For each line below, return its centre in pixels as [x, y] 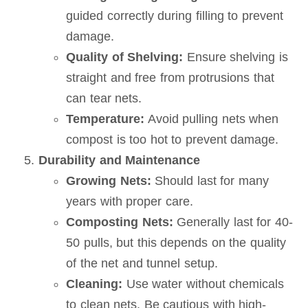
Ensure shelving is [235, 57]
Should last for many [210, 181]
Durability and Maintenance [120, 160]
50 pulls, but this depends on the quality [176, 243]
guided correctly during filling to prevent [175, 16]
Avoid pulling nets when [212, 119]
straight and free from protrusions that [170, 78]
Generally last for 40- [233, 222]
